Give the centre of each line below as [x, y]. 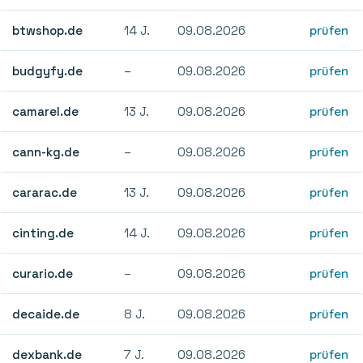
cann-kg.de [46, 152]
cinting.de [43, 233]
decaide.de [46, 314]
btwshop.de [48, 30]
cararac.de [45, 192]
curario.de [43, 273]
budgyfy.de [48, 70]
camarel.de [46, 111]
